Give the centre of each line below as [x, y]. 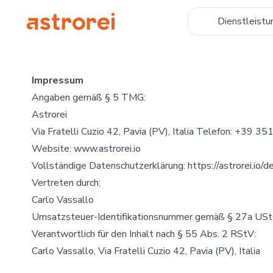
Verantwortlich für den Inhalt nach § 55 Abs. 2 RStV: [144, 234]
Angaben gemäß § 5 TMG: [89, 97]
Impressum [58, 80]
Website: [53, 149]
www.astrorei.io [107, 149]
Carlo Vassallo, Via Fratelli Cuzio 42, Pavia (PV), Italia [146, 251]
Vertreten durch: [66, 183]
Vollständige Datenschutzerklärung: [110, 166]
